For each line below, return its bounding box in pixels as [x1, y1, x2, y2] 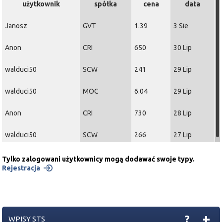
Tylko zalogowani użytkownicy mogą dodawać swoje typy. [2, 155, 195, 163]
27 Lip [173, 130, 192, 139]
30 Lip [173, 43, 192, 52]
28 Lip [173, 109, 192, 117]
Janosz [5, 21, 28, 30]
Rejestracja [2, 164, 41, 172]
